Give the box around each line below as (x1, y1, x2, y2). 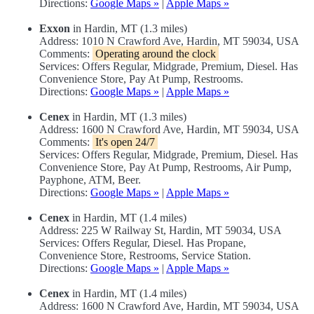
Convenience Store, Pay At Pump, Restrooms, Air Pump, (39, 161, 292, 174)
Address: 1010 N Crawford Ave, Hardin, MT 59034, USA (39, 35, 299, 48)
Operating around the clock (95, 48, 216, 60)
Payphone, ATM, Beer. (39, 174, 141, 186)
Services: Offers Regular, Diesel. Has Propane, (39, 237, 246, 250)
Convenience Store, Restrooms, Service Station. (39, 250, 251, 262)
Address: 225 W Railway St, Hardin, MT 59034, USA (39, 224, 282, 237)
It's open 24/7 (95, 136, 155, 149)
